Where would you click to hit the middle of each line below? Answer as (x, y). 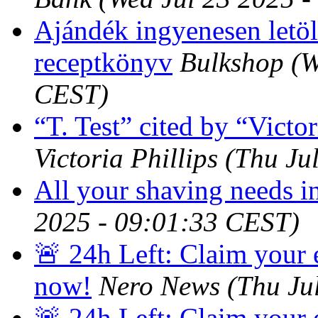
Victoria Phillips (126, 158)
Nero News (159, 285)
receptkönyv (103, 62)
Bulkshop (232, 62)
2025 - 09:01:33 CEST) (167, 221)
